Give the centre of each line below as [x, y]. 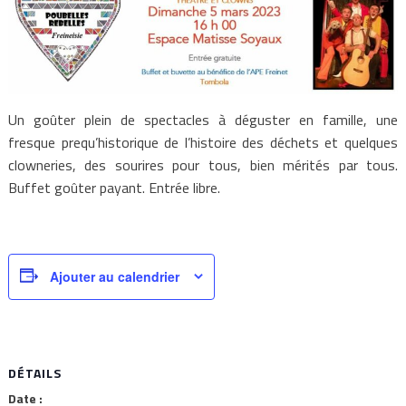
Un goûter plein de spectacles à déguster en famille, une [203, 119]
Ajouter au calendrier [114, 277]
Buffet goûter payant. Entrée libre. [114, 187]
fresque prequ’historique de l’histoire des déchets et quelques [203, 142]
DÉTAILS [34, 372]
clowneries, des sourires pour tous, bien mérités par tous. [203, 164]
